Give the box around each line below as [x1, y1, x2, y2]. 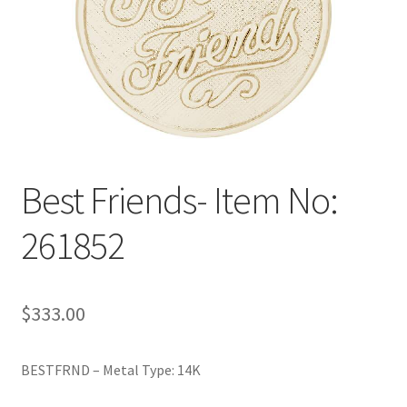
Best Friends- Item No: [20, 175, 338, 223]
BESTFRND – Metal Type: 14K [20, 360, 201, 379]
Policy [20, 7, 59, 26]
